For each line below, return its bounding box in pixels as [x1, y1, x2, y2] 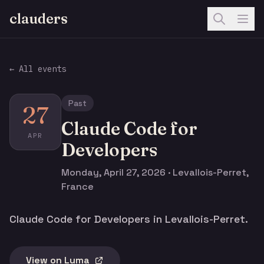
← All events [9, 64, 66, 74]
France [61, 180, 94, 193]
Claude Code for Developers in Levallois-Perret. [9, 212, 248, 226]
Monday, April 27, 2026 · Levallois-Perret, [61, 166, 249, 179]
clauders [9, 10, 68, 27]
